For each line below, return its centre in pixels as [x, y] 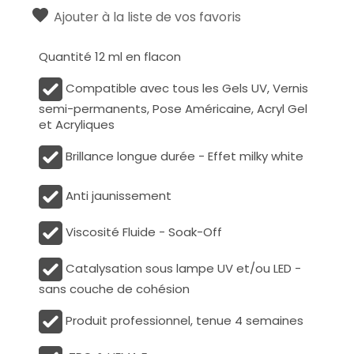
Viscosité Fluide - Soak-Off [143, 232]
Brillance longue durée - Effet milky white [183, 156]
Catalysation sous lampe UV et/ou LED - [182, 268]
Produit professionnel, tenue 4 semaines [183, 320]
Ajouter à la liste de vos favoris [148, 17]
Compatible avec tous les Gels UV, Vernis [186, 88]
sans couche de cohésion [115, 288]
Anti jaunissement [117, 195]
